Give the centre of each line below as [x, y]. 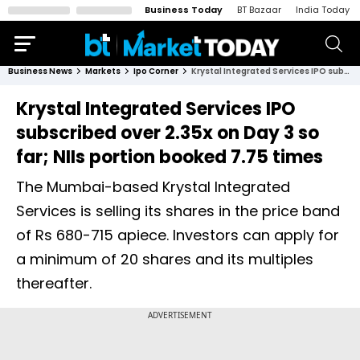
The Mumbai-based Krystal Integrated [153, 187]
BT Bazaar [259, 10]
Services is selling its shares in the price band [178, 211]
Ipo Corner [156, 71]
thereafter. [54, 283]
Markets [103, 71]
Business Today [184, 10]
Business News [40, 71]
